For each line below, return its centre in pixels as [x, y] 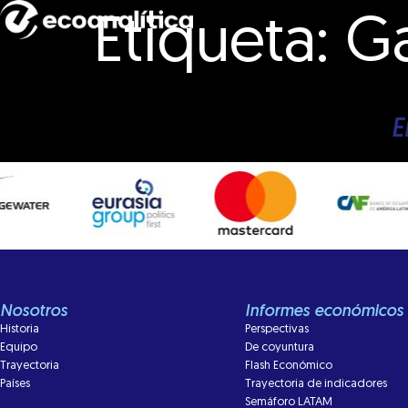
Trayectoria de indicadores [316, 384]
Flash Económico [288, 366]
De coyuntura [279, 347]
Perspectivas [276, 329]
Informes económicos [324, 312]
